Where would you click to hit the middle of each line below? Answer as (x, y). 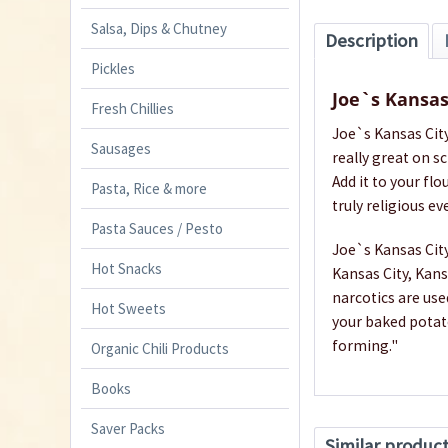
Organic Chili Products (160, 348)
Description (372, 40)
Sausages (121, 148)
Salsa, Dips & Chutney (159, 28)
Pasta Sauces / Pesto (157, 228)
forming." (365, 346)
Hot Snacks (126, 268)
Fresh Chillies (132, 108)
